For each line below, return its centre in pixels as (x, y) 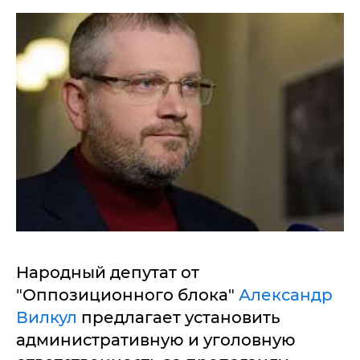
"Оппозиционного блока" (127, 295)
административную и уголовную (156, 340)
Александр (286, 295)
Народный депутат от (108, 272)
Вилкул (47, 317)
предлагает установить (179, 317)
